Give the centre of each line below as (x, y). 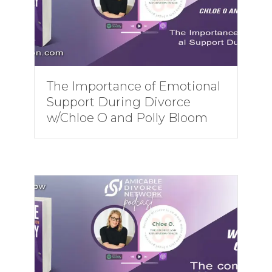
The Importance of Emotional (133, 86)
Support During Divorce (118, 102)
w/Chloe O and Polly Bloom (127, 118)
